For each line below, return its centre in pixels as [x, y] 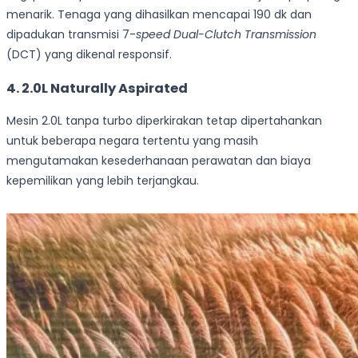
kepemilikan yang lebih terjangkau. [103, 180]
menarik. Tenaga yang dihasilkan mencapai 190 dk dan [159, 15]
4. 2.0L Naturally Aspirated [97, 88]
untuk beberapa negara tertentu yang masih [132, 140]
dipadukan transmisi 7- [71, 35]
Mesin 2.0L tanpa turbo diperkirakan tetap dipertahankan [164, 120]
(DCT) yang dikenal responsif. [89, 55]
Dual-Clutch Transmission [245, 35]
